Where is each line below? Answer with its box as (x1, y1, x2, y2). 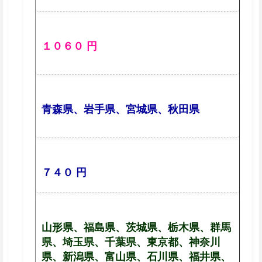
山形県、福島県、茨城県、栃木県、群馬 (42, 219, 231, 235)
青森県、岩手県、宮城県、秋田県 (42, 101, 199, 116)
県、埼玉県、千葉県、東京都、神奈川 (42, 234, 220, 249)
